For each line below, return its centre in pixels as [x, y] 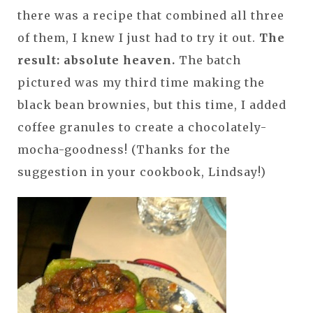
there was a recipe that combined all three [151, 15]
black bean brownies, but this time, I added [152, 104]
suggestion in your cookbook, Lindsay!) [142, 172]
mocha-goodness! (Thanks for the [124, 149]
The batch [208, 60]
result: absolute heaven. [96, 60]
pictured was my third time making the [141, 82]
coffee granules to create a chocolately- [142, 127]
